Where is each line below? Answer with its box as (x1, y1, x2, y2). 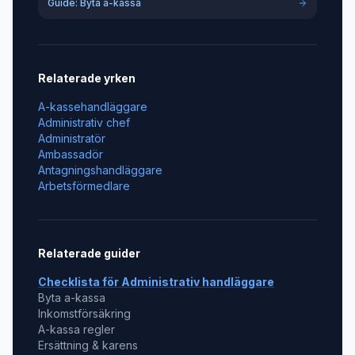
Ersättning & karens (38, 338, 138, 352)
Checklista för (38, 275, 121, 288)
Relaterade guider (38, 246, 140, 260)
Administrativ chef (38, 116, 130, 129)
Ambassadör (38, 147, 103, 161)
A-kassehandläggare (38, 100, 147, 113)
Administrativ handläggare (121, 275, 274, 288)
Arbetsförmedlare (38, 179, 130, 193)
